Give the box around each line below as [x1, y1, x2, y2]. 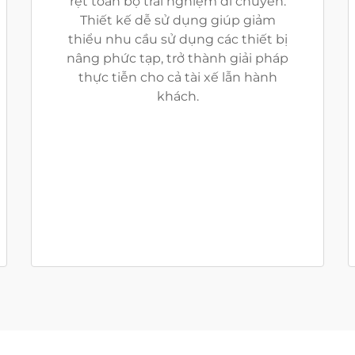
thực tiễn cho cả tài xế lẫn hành [78, 70, 277, 85]
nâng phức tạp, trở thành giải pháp [67, 51, 288, 66]
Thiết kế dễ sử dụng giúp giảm [79, 13, 276, 28]
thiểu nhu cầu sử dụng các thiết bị [67, 32, 288, 47]
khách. [156, 89, 199, 104]
